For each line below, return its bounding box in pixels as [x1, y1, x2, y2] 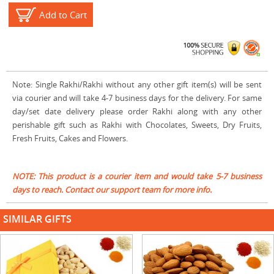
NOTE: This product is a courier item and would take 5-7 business [12, 171, 262, 182]
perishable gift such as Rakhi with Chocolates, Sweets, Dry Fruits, [12, 119, 262, 131]
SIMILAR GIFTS [3, 212, 72, 226]
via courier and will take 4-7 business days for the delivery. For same [12, 92, 262, 104]
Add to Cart [39, 8, 87, 21]
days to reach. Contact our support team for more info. [12, 184, 212, 196]
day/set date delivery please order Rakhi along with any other [12, 106, 262, 117]
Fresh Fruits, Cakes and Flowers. [12, 133, 128, 144]
